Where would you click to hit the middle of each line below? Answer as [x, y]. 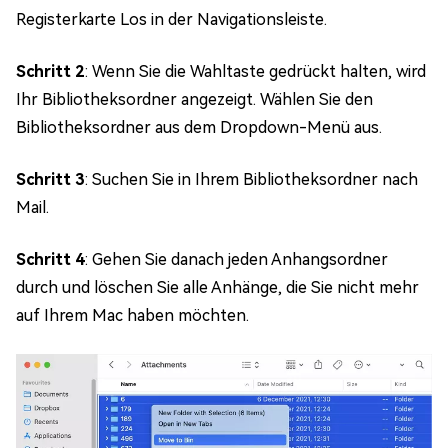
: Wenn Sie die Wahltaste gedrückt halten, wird [255, 71]
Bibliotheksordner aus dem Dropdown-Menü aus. [199, 127]
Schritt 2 [50, 71]
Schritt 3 [50, 179]
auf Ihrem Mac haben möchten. [132, 315]
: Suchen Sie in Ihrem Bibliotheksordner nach [251, 179]
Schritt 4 [50, 259]
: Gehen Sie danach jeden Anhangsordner [236, 259]
